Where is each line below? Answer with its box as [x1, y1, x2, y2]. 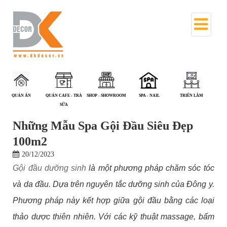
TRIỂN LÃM [137, 93, 161, 98]
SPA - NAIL [96, 93, 117, 98]
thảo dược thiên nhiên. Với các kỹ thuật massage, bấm [13, 212, 214, 221]
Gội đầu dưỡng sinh [13, 163, 87, 172]
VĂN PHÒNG [179, 93, 204, 98]
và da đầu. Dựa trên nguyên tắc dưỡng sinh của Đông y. [13, 179, 214, 188]
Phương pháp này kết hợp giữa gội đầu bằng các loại [13, 196, 214, 205]
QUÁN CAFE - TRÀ [3, 93, 40, 98]
